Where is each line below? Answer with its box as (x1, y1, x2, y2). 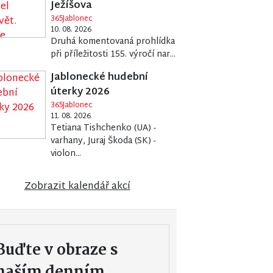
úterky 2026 (51, 83, 110, 102)
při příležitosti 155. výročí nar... (51, 47, 176, 63)
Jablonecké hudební (51, 69, 149, 87)
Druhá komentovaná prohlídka (51, 34, 175, 50)
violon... (51, 146, 82, 162)
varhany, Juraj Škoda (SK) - (51, 133, 157, 149)
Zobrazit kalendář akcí (24, 178, 130, 196)
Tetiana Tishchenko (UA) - (51, 121, 157, 136)
